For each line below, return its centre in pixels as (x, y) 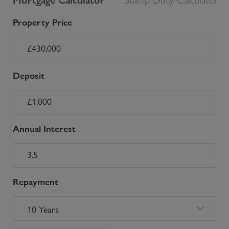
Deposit (29, 75)
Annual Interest (44, 129)
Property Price (42, 22)
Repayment (36, 182)
